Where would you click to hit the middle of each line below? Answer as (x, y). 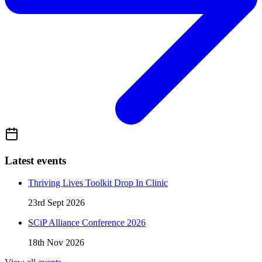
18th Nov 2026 (56, 243)
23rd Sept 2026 (56, 203)
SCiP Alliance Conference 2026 (87, 223)
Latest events (35, 160)
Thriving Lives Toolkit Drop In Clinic (98, 183)
